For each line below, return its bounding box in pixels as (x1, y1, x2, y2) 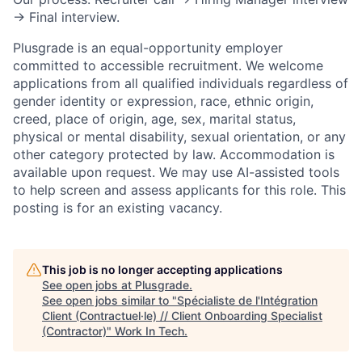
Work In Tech (115, 324, 184, 339)
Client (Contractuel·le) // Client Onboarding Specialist (42, 309, 322, 323)
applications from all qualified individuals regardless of (13, 75, 348, 92)
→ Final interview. (13, 9, 120, 26)
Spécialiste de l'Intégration (177, 293, 318, 308)
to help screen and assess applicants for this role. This (13, 182, 346, 199)
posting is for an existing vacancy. (13, 200, 222, 217)
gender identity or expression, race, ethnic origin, (13, 93, 314, 110)
